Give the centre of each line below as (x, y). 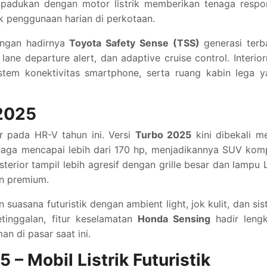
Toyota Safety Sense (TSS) (134, 43)
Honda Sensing (174, 219)
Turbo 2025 (163, 135)
